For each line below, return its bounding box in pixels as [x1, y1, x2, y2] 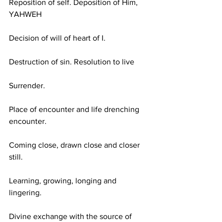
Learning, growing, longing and [9, 176, 118, 185]
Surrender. [9, 81, 45, 90]
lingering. [9, 188, 42, 197]
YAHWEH [9, 10, 42, 18]
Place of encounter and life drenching [9, 105, 141, 113]
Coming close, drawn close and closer [9, 141, 142, 149]
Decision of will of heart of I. [9, 34, 106, 42]
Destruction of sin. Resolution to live [9, 57, 134, 66]
